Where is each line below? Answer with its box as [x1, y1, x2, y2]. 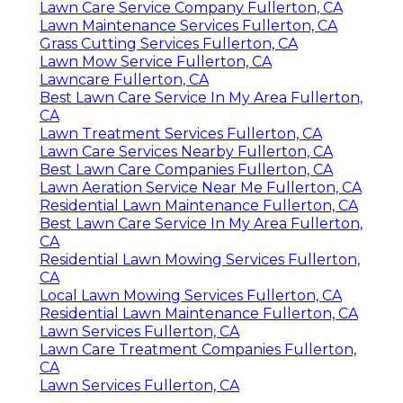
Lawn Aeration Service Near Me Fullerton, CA [40, 179, 362, 197]
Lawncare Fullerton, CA [40, 71, 209, 89]
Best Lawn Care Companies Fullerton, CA [40, 161, 333, 179]
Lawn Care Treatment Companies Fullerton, [40, 341, 356, 359]
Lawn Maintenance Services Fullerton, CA [40, 17, 337, 35]
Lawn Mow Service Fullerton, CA [40, 53, 272, 71]
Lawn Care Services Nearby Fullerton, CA [40, 143, 333, 161]
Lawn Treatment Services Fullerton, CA [40, 125, 322, 143]
